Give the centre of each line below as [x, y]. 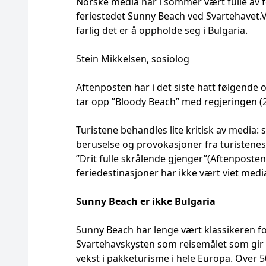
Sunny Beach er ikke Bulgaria [146, 201]
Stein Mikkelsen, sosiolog [133, 59]
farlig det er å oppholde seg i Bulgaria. [162, 30]
